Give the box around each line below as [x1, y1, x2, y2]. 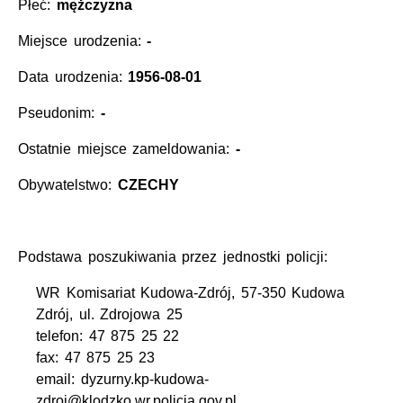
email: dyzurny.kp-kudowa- [36, 372, 209, 388]
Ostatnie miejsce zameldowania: [18, 141, 236, 157]
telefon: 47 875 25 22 [36, 328, 180, 345]
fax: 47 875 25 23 [36, 350, 156, 366]
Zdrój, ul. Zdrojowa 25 [36, 307, 183, 323]
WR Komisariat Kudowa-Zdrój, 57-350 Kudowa [36, 285, 345, 301]
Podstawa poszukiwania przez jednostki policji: [18, 249, 328, 265]
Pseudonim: [18, 105, 101, 121]
